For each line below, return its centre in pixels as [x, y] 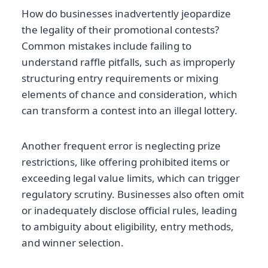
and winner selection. [73, 243]
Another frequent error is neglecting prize [121, 146]
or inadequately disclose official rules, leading [129, 211]
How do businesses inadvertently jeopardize [126, 14]
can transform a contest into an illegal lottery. [130, 111]
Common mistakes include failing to [106, 46]
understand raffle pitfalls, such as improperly [128, 62]
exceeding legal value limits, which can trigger [131, 178]
